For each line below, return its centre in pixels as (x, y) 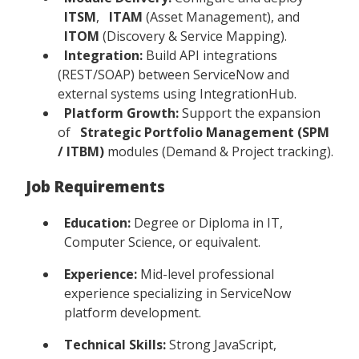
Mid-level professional (206, 274)
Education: (97, 223)
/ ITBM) (81, 151)
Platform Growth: (121, 113)
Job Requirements (95, 187)
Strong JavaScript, (221, 345)
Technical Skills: (115, 345)
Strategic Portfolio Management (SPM (205, 132)
